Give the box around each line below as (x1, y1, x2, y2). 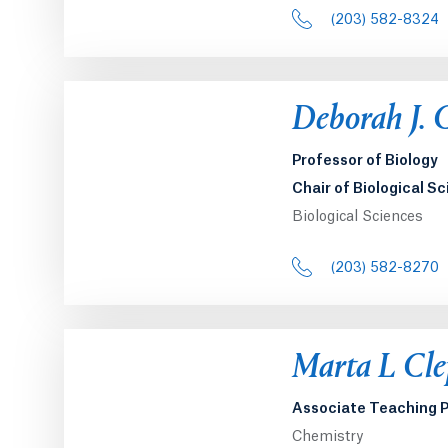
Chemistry (292, 429, 363, 444)
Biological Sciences (292, 209, 423, 224)
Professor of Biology (292, 153, 438, 168)
